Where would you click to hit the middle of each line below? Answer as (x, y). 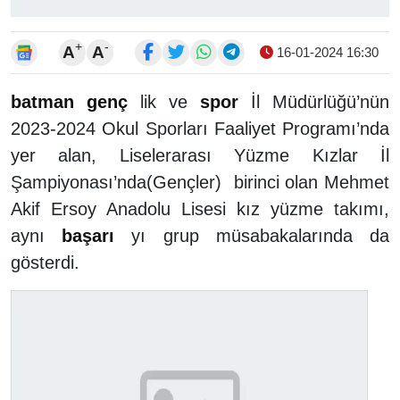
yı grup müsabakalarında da (252, 235)
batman (42, 101)
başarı (88, 235)
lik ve (164, 101)
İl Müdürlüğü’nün (314, 101)
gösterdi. (48, 262)
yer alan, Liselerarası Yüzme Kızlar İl (200, 155)
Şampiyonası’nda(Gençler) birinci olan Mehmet (200, 182)
